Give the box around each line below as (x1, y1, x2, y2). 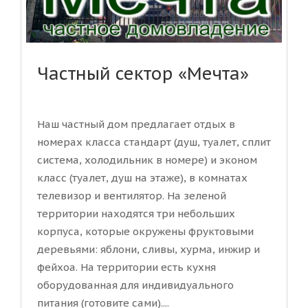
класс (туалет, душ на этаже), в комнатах (37, 171, 247, 185)
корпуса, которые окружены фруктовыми (37, 225, 254, 239)
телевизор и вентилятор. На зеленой (37, 189, 226, 203)
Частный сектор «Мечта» (37, 63, 249, 85)
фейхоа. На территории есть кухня (37, 261, 216, 274)
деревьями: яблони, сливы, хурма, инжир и (37, 243, 260, 256)
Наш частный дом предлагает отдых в (37, 118, 235, 131)
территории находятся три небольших (37, 207, 235, 221)
